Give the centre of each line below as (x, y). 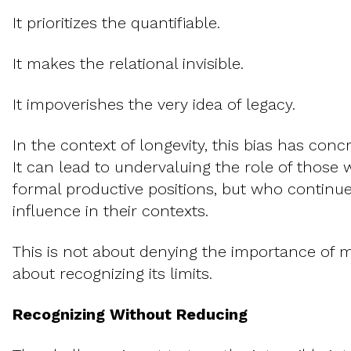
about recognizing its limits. (112, 274)
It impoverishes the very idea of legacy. (154, 105)
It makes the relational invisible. (128, 64)
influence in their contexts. (110, 211)
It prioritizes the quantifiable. (116, 23)
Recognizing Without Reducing (130, 315)
